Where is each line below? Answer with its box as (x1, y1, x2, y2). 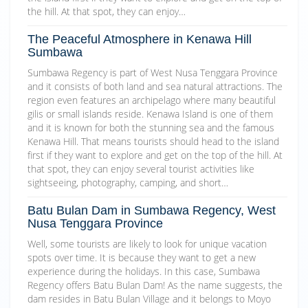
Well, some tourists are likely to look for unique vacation (27, 236, 267, 250)
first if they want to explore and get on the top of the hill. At (27, 148, 283, 162)
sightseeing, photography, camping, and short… (27, 175, 228, 189)
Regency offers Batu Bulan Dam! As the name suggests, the (27, 278, 283, 291)
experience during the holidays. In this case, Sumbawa (27, 264, 260, 278)
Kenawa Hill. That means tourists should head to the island (27, 134, 279, 148)
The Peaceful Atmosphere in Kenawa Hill (27, 32, 252, 46)
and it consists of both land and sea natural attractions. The (27, 79, 283, 93)
